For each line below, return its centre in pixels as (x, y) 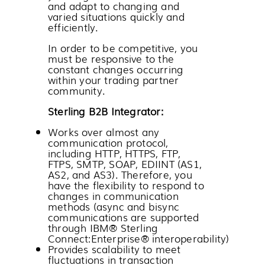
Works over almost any (104, 131)
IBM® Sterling (124, 227)
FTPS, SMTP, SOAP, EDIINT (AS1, (125, 163)
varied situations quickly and (116, 16)
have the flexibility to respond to (126, 185)
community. (77, 90)
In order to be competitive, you (123, 47)
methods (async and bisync (114, 206)
